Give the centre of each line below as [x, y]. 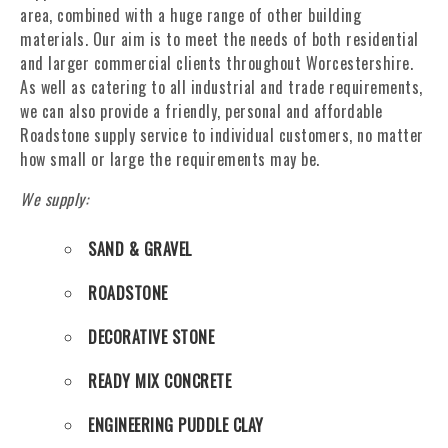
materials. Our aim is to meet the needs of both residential [219, 39]
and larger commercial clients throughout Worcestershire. [216, 63]
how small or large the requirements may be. [170, 159]
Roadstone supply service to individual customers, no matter [222, 135]
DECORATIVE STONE [151, 337]
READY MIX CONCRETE [159, 381]
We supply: [54, 199]
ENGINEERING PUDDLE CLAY [176, 425]
